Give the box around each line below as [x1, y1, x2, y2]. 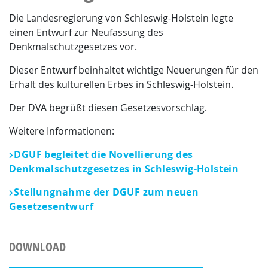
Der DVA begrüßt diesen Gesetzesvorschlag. [9, 101, 207, 114]
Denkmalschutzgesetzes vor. [9, 40, 137, 53]
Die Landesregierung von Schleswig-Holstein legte [9, 11, 233, 25]
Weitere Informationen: [9, 124, 114, 138]
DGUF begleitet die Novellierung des [14, 148, 193, 161]
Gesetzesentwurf [9, 200, 93, 213]
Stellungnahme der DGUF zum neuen [14, 185, 199, 199]
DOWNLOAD [9, 239, 66, 255]
